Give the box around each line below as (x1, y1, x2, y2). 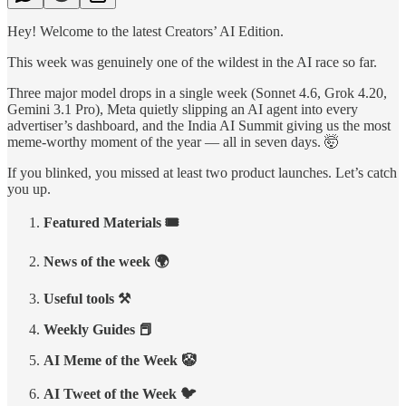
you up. (7, 180, 51, 197)
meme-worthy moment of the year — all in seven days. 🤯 (7, 133, 339, 150)
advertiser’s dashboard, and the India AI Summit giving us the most (7, 117, 391, 133)
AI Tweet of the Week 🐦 (43, 385, 196, 401)
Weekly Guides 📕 (43, 321, 153, 337)
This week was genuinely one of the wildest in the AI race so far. (7, 53, 377, 70)
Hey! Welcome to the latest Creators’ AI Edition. (7, 23, 284, 39)
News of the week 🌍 (43, 253, 169, 269)
